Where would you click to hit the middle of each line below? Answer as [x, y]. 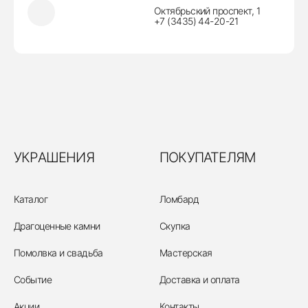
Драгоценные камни [57, 226]
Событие [33, 279]
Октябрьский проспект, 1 [207, 11]
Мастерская [186, 253]
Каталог [31, 199]
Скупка [175, 226]
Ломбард [179, 199]
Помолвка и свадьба [58, 253]
